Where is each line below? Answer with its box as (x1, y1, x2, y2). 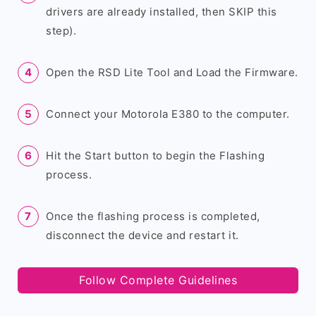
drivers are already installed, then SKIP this (46, 5, 277, 18)
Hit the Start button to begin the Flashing (46, 149, 265, 162)
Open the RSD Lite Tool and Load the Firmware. (46, 66, 298, 79)
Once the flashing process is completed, (46, 209, 260, 223)
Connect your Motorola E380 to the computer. (46, 107, 290, 121)
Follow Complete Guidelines (79, 273, 237, 287)
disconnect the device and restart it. (46, 229, 239, 242)
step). (46, 24, 76, 37)
